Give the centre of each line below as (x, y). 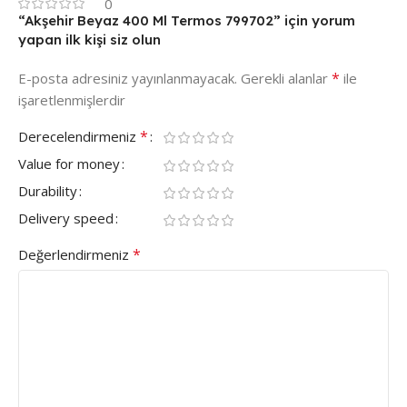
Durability (48, 191)
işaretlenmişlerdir (72, 100)
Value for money (69, 164)
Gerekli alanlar (286, 79)
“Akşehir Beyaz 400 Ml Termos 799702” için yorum (187, 21)
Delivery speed (66, 218)
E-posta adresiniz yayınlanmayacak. (128, 79)
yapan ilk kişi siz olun (89, 40)
